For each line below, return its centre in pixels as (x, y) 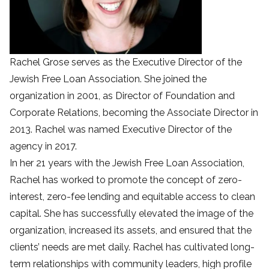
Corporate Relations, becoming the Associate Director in (134, 112)
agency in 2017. (43, 146)
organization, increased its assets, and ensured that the (131, 230)
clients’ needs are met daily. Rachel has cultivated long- (132, 247)
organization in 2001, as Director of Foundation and (122, 95)
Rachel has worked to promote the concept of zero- (126, 180)
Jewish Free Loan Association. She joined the (108, 79)
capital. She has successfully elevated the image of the (131, 213)
